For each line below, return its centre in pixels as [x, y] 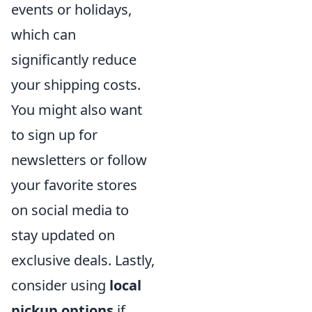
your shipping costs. [76, 85]
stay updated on [63, 235]
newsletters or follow [79, 160]
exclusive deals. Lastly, [83, 260]
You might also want [77, 110]
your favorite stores [74, 185]
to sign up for [54, 135]
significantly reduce [74, 60]
